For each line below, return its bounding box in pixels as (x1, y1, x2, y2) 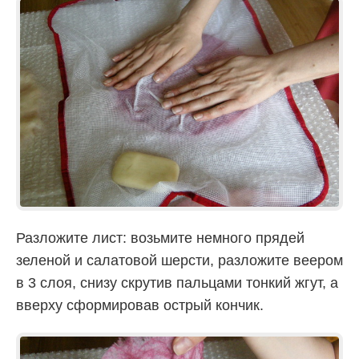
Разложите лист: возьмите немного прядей (16, 230, 305, 247)
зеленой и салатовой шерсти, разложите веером (16, 252, 343, 269)
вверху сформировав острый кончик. (16, 297, 264, 314)
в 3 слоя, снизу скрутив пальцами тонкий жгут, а (16, 275, 338, 292)
